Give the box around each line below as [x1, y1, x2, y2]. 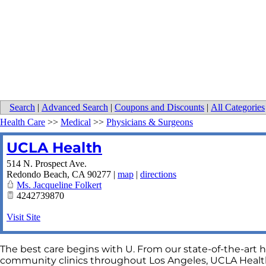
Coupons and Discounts [115, 102, 204, 113]
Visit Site [7, 212, 40, 223]
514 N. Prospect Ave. [7, 159, 87, 169]
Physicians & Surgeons [106, 117, 193, 128]
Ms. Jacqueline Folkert [17, 180, 102, 191]
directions [140, 169, 176, 180]
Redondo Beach [7, 169, 67, 180]
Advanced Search [42, 102, 108, 113]
